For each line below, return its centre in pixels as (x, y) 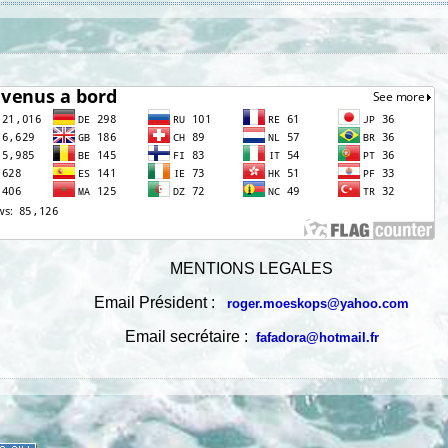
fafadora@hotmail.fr (317, 337)
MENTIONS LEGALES (251, 268)
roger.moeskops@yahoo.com (318, 303)
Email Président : (154, 302)
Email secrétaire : (190, 336)
